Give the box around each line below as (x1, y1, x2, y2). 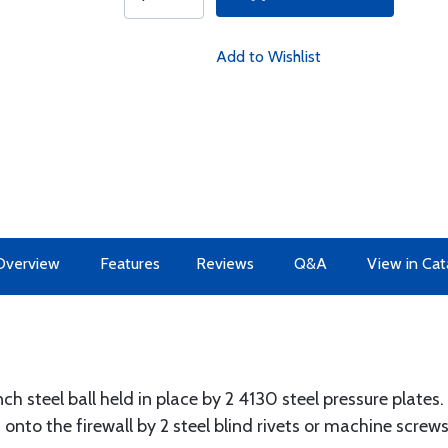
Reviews (195, 254, 254, 273)
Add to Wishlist (215, 47, 321, 66)
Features (99, 254, 160, 273)
